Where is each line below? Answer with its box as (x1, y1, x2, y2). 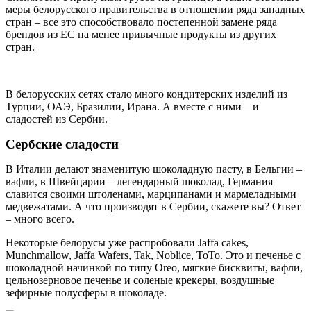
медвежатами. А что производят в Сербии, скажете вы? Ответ (6, 200, 301, 212)
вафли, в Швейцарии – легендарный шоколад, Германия (6, 175, 273, 187)
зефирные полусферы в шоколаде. (6, 286, 167, 299)
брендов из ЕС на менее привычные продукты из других (6, 28, 276, 40)
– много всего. (6, 212, 74, 225)
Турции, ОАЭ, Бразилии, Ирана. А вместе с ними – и (6, 100, 259, 112)
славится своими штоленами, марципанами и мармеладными (6, 187, 296, 200)
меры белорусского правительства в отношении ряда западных (6, 3, 305, 15)
